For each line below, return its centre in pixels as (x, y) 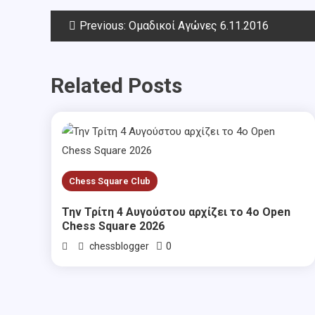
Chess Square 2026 (114, 226)
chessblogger (120, 246)
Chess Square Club (110, 181)
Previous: (103, 25)
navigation (101, 57)
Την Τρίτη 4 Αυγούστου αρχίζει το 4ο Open (176, 212)
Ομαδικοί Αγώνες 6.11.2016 (199, 25)
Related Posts (116, 85)
